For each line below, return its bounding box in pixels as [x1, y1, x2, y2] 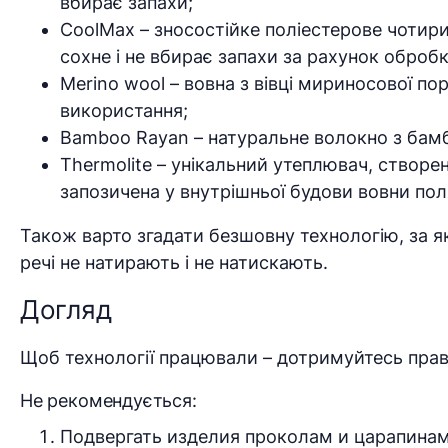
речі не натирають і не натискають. [20, 252, 328, 274]
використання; [60, 100, 188, 122]
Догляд [20, 294, 112, 326]
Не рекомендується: [20, 390, 197, 412]
